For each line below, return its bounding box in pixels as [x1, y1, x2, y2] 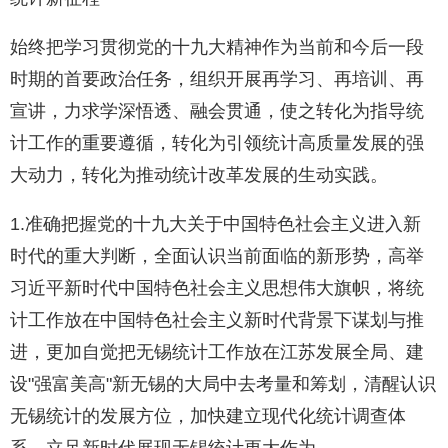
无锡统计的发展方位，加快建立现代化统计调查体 [10, 406, 406, 427]
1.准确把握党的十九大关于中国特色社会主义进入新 [10, 214, 421, 235]
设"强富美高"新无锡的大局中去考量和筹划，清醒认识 [10, 374, 436, 395]
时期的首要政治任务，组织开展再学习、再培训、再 [10, 69, 424, 90]
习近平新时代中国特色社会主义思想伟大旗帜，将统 [10, 278, 424, 299]
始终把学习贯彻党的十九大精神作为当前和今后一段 [10, 37, 424, 58]
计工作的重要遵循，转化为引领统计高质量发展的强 [10, 133, 424, 154]
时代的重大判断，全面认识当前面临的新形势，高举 [10, 246, 424, 267]
